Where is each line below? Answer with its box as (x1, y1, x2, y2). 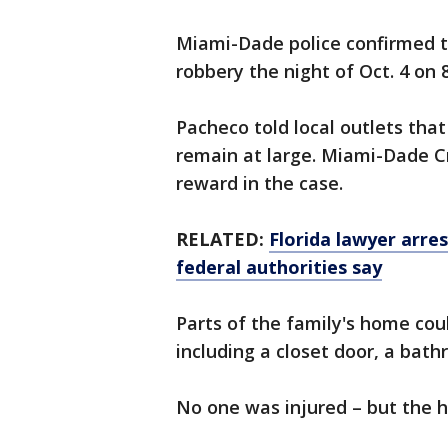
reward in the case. (176, 171, 343, 196)
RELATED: (176, 227, 269, 252)
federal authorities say (176, 255, 382, 280)
